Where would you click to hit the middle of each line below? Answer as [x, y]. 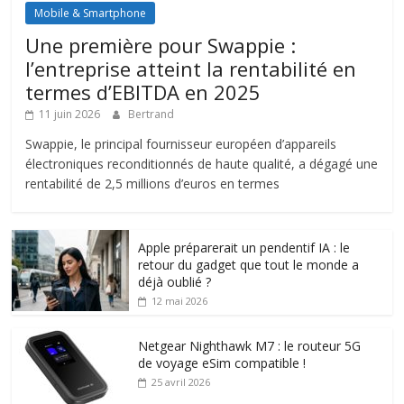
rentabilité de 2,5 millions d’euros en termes [153, 183]
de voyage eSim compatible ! [222, 363]
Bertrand [151, 114]
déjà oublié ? [175, 281]
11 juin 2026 [70, 114]
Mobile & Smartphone [91, 13]
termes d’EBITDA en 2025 [143, 92]
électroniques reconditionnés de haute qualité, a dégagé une [202, 163]
